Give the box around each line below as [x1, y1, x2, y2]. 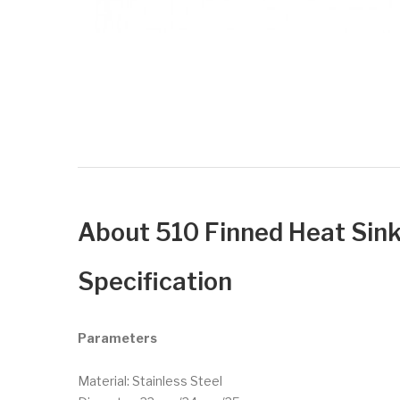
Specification [78, 266, 232, 296]
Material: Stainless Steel [78, 372, 222, 388]
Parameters [78, 329, 157, 346]
